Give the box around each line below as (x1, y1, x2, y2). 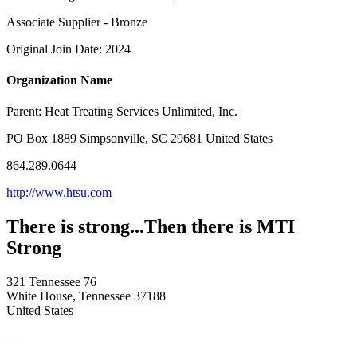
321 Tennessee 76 (6, 275, 96, 289)
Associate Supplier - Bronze (6, 14, 147, 29)
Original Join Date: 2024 (6, 41, 131, 56)
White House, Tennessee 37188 (6, 289, 166, 304)
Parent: (6, 104, 45, 119)
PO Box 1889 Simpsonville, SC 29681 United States (6, 131, 273, 146)
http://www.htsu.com (6, 186, 112, 200)
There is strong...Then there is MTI (6, 216, 295, 237)
